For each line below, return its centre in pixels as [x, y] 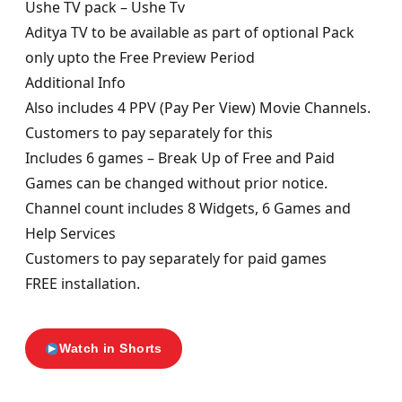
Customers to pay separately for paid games [176, 259]
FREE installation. [83, 284]
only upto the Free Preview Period [140, 58]
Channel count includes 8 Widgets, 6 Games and [188, 209]
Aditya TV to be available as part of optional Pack [190, 33]
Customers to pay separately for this [149, 133]
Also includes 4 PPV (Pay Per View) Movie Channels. [198, 108]
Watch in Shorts [111, 349]
